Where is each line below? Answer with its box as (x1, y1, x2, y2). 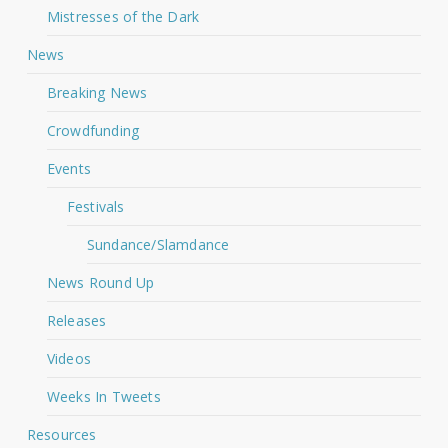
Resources (26, 424, 97, 444)
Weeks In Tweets (46, 386, 161, 406)
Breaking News (46, 82, 148, 102)
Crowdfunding (46, 120, 140, 140)
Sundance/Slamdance (86, 234, 230, 254)
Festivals (66, 196, 125, 216)
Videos (46, 348, 92, 368)
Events (46, 158, 92, 178)
